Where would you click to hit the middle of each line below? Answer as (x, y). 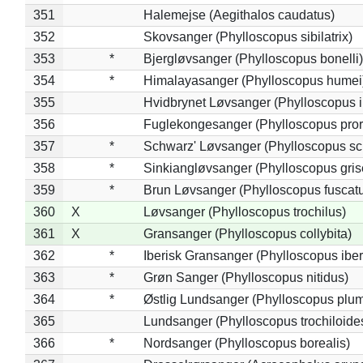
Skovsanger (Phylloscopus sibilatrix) (248, 36)
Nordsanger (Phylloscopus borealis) (246, 343)
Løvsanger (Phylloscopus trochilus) (244, 211)
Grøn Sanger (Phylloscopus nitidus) (246, 277)
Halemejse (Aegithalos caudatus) (239, 15)
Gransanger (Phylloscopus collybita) (247, 233)
